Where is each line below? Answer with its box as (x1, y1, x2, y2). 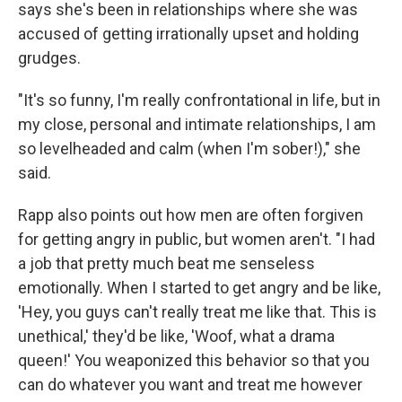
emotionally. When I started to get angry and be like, (18, 278, 380, 297)
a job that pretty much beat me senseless (18, 254, 315, 273)
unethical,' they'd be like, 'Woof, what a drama (18, 327, 335, 345)
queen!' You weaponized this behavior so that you (18, 351, 370, 370)
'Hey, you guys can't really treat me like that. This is (18, 302, 377, 321)
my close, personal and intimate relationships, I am (18, 115, 376, 134)
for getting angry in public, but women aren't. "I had (18, 230, 375, 249)
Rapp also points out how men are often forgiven (18, 205, 363, 224)
